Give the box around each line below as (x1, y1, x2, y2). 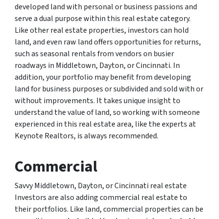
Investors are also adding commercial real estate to (15, 192, 187, 203)
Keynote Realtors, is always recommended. (15, 131, 158, 142)
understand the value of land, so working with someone (15, 107, 200, 118)
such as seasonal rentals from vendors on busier (15, 48, 174, 60)
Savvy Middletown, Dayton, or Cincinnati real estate (15, 180, 187, 192)
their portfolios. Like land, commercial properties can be (15, 204, 203, 215)
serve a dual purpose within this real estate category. (15, 13, 191, 24)
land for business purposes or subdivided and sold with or (15, 84, 203, 95)
